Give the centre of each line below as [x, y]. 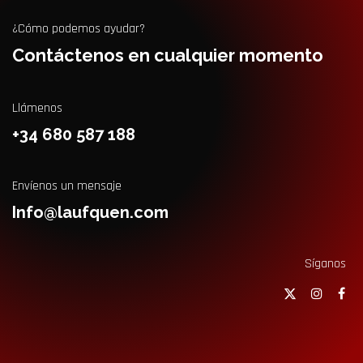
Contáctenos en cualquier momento [168, 56]
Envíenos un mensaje [67, 186]
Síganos [325, 264]
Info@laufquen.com [90, 213]
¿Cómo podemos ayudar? [79, 29]
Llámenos [37, 109]
